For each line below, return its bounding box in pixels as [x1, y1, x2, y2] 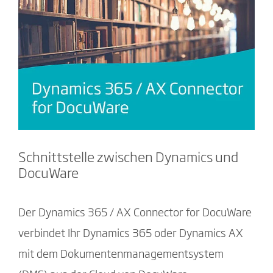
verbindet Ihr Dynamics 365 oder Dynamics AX [18, 229, 243, 240]
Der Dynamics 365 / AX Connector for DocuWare [18, 208, 252, 219]
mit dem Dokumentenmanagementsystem [18, 249, 224, 261]
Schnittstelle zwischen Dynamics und [18, 152, 238, 166]
